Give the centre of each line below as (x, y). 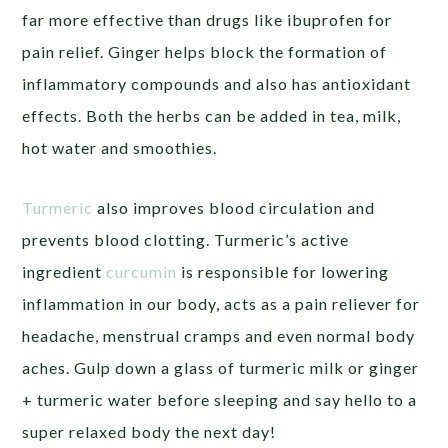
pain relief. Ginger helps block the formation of (205, 51)
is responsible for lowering (283, 271)
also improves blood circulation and (234, 207)
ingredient (62, 271)
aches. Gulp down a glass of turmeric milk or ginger (221, 367)
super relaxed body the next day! (149, 431)
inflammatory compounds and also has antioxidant (217, 83)
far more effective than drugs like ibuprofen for (207, 19)
